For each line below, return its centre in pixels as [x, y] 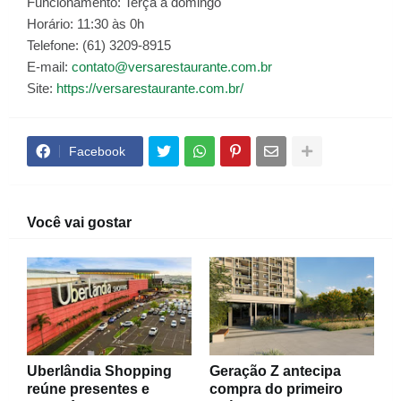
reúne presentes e [88, 389]
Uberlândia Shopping [99, 371]
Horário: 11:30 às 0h [85, 24]
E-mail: [49, 67]
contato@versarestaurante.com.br [172, 67]
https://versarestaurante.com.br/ [150, 88]
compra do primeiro [276, 389]
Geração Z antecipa [275, 371]
